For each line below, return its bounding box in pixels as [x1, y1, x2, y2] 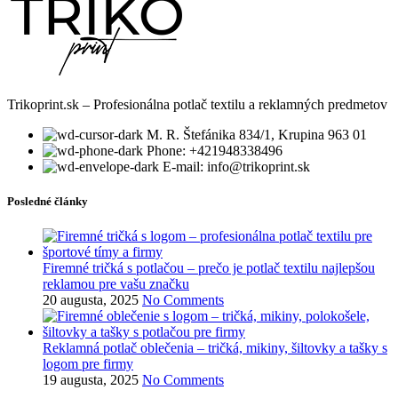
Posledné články [7, 194, 88, 208]
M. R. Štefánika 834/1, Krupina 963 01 [147, 126, 367, 142]
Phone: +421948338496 [147, 142, 283, 158]
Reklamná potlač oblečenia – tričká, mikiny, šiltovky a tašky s [43, 340, 387, 356]
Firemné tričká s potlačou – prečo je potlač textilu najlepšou [43, 260, 375, 276]
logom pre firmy [43, 356, 133, 372]
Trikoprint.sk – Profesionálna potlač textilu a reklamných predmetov [7, 96, 387, 112]
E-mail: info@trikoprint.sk [163, 158, 310, 174]
